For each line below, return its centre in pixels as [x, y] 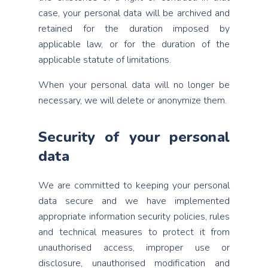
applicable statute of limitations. [105, 60]
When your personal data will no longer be [134, 85]
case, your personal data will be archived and [134, 13]
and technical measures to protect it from [134, 232]
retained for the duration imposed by [134, 29]
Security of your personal [134, 137]
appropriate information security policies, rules [134, 217]
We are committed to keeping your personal [134, 185]
